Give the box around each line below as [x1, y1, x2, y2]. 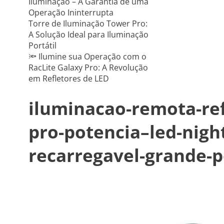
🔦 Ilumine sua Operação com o [28, 51, 146, 62]
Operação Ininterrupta [28, 7, 113, 18]
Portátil [28, 40, 56, 51]
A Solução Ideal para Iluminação [28, 29, 148, 40]
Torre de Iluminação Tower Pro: [28, 18, 147, 29]
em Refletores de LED [28, 73, 109, 84]
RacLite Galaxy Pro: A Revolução [28, 62, 148, 73]
